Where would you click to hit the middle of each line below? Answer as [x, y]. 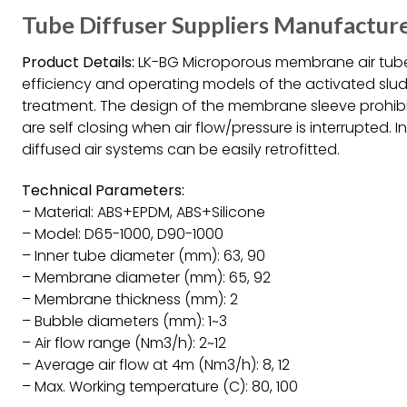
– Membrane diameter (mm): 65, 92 [146, 277]
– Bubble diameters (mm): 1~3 [124, 321]
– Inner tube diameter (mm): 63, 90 [144, 255]
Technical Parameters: [103, 190]
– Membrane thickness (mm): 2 [130, 299]
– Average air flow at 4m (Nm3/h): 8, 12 [156, 364]
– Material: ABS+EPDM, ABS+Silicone [144, 212]
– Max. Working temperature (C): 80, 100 [160, 386]
